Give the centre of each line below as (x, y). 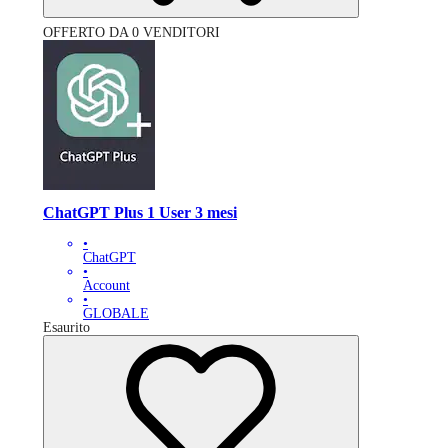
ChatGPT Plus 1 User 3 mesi (140, 213)
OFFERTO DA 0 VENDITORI (131, 33)
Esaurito (66, 327)
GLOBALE (116, 313)
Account (106, 285)
